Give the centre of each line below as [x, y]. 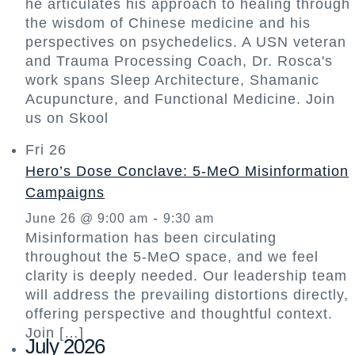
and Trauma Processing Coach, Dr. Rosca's [179, 61]
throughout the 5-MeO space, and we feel [172, 256]
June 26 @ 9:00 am [87, 218]
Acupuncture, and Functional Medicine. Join [180, 99]
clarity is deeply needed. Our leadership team [186, 275]
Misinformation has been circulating [151, 237]
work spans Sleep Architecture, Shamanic [172, 80]
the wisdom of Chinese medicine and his [168, 23]
